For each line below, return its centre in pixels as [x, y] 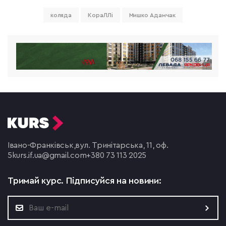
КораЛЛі [100, 15]
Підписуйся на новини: [114, 181]
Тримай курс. [37, 181]
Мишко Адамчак [152, 15]
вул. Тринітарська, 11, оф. [122, 146]
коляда [61, 15]
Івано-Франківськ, [42, 146]
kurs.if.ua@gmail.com [49, 156]
